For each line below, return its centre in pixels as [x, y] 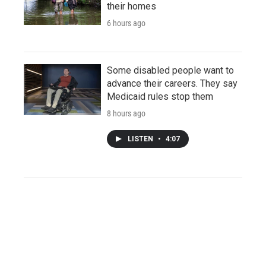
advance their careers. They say [172, 83]
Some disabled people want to [170, 70]
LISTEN [141, 139]
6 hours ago [126, 23]
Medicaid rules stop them [160, 96]
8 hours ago [126, 113]
